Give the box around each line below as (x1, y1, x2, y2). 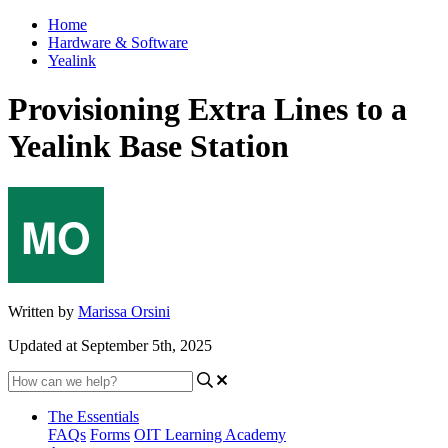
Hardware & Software (48, 34, 188, 51)
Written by (8, 302, 78, 320)
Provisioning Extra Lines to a (8, 91, 407, 128)
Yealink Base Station (8, 128, 289, 165)
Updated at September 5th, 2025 (8, 336, 212, 354)
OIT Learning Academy (134, 425, 286, 443)
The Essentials (48, 407, 139, 425)
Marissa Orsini (78, 302, 170, 320)
